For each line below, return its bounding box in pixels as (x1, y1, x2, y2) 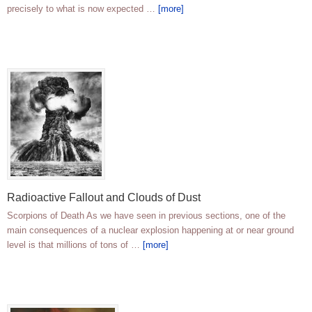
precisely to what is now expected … (7, 3, 158, 15)
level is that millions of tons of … (7, 240, 143, 251)
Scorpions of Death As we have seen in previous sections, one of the (7, 210, 286, 221)
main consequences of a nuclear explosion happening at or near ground (7, 225, 294, 236)
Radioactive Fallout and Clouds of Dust (7, 192, 201, 204)
